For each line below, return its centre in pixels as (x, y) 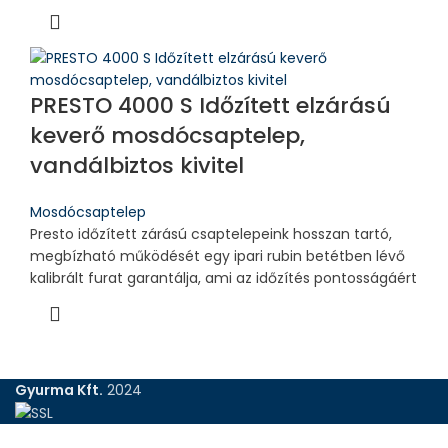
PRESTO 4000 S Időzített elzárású (210, 105)
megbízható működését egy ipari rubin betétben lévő (217, 255)
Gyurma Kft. (59, 389)
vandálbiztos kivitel (137, 165)
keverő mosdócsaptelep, (167, 135)
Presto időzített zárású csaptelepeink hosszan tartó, (211, 233)
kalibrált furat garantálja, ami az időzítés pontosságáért (223, 277)
